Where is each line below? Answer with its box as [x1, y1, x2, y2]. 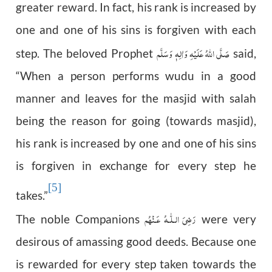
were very [196, 212, 256, 226]
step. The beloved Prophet [16, 47, 157, 61]
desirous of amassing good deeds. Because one [16, 235, 256, 249]
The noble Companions [16, 212, 145, 226]
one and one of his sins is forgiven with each [16, 23, 256, 37]
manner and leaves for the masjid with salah [16, 92, 256, 106]
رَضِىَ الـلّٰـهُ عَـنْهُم [144, 209, 197, 229]
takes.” [16, 189, 49, 203]
